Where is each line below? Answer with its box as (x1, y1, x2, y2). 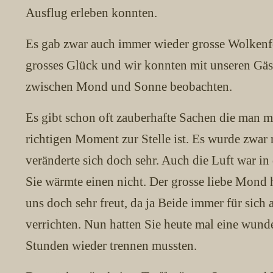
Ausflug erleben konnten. (26, 5, 157, 20)
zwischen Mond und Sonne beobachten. (26, 79, 232, 94)
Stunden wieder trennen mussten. (26, 238, 200, 253)
